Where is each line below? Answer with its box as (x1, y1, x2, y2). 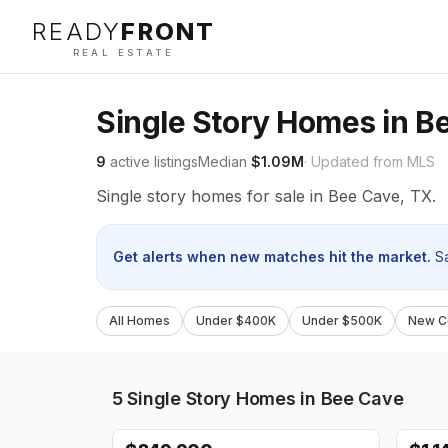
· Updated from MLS (304, 153, 435, 170)
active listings (106, 153, 198, 170)
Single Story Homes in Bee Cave (127, 388, 404, 409)
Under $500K (302, 313, 382, 328)
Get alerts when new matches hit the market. (113, 248, 431, 265)
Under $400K (196, 313, 276, 328)
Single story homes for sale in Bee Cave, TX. (96, 186, 436, 206)
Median (198, 153, 251, 170)
